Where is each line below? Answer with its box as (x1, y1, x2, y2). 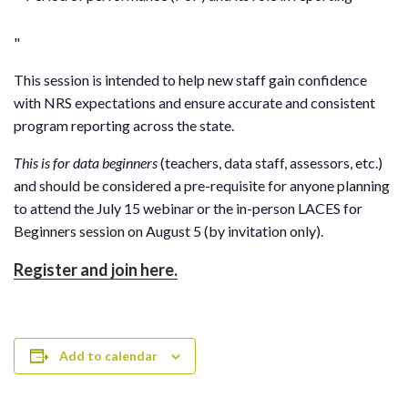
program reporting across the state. (14, 116, 234, 134)
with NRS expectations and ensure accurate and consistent (14, 93, 375, 111)
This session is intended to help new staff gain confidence (14, 70, 367, 88)
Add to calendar (58, 347, 158, 363)
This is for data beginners (14, 153, 160, 171)
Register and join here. (14, 259, 178, 280)
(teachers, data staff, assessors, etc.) (160, 153, 382, 171)
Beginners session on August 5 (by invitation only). (14, 221, 323, 240)
